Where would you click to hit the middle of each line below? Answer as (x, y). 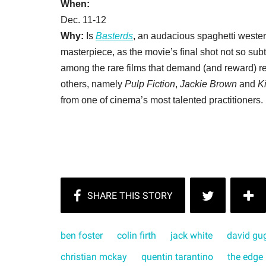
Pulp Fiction (150, 84)
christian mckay (94, 257)
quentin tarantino (177, 257)
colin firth (137, 235)
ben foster (82, 235)
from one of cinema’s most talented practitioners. (162, 100)
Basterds (114, 36)
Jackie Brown (208, 84)
